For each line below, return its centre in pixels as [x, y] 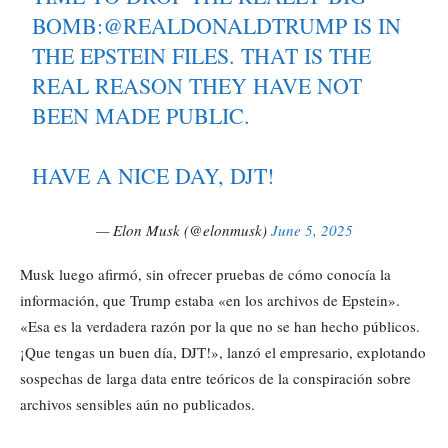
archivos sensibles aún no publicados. [137, 403]
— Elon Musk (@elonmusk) [183, 229]
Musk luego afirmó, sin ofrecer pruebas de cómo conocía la [205, 273]
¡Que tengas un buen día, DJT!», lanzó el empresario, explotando [223, 351]
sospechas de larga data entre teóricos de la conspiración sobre [215, 377]
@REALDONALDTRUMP [225, 25]
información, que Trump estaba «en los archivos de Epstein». [210, 299]
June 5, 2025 [311, 229]
